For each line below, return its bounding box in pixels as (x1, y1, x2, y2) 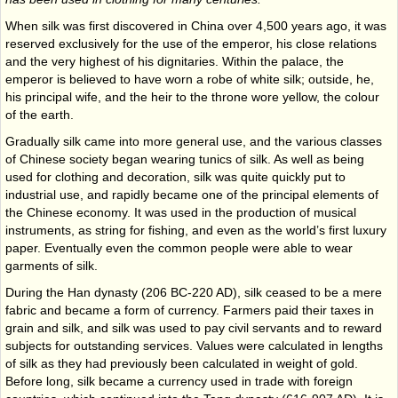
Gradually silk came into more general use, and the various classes (5, 133, 382, 148)
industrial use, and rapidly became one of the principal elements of (5, 187, 378, 202)
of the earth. (5, 107, 74, 122)
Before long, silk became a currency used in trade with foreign (5, 373, 353, 388)
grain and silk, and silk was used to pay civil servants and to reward (5, 320, 382, 335)
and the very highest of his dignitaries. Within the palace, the (5, 53, 344, 68)
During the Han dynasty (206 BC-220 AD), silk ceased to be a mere (5, 284, 382, 299)
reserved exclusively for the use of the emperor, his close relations (5, 36, 377, 51)
